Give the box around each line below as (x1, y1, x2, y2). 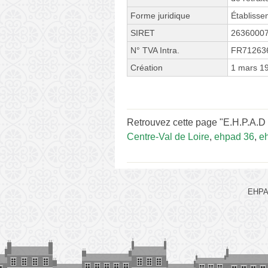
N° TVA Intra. (130, 45, 179, 55)
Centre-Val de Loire (127, 131, 209, 142)
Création (130, 62, 163, 72)
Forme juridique (130, 10, 190, 20)
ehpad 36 (214, 131, 254, 142)
